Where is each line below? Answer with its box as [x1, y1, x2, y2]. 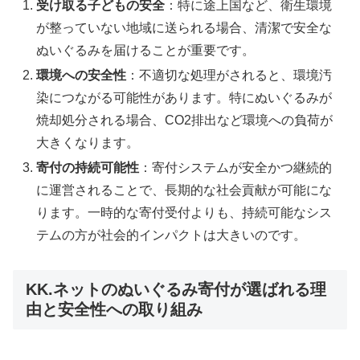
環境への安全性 [36, 68, 127, 83]
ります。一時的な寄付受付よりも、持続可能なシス [36, 206, 333, 220]
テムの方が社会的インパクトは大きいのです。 [36, 228, 307, 243]
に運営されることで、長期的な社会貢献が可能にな [36, 183, 333, 198]
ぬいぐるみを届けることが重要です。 [36, 43, 256, 58]
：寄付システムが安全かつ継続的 [139, 161, 333, 175]
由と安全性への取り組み [26, 301, 202, 319]
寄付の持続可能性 [36, 161, 140, 175]
